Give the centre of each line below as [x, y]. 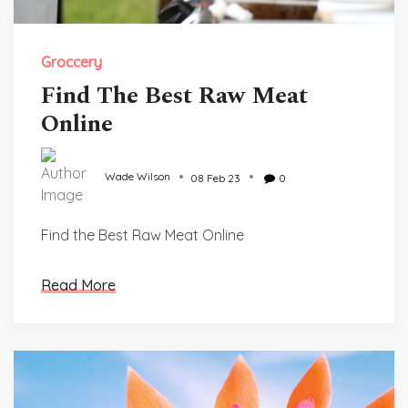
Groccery [71, 62]
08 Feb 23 [215, 178]
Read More [78, 285]
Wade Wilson [138, 177]
